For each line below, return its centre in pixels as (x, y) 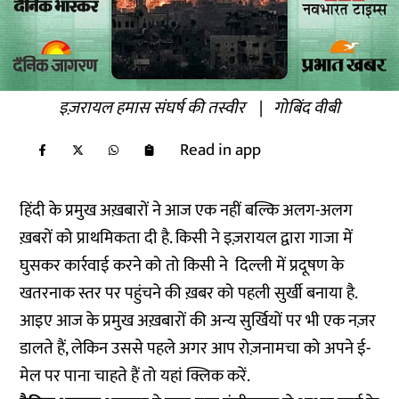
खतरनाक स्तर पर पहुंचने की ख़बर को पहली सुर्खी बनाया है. (191, 293)
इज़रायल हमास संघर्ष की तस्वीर (154, 108)
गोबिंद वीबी (307, 108)
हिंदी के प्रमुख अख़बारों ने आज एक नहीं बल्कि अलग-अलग (187, 211)
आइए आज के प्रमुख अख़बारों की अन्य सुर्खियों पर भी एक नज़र (198, 321)
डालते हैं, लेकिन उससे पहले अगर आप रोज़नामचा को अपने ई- (195, 349)
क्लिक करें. (220, 376)
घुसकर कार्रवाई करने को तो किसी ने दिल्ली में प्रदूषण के (182, 266)
